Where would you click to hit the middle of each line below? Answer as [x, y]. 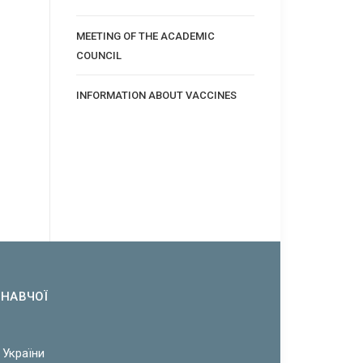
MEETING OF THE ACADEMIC [145, 36]
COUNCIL [98, 55]
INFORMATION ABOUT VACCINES [156, 95]
